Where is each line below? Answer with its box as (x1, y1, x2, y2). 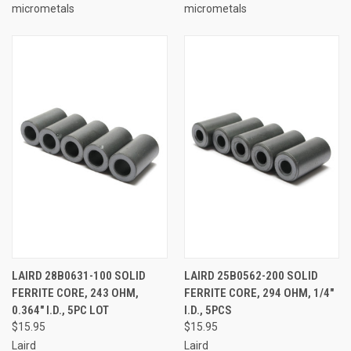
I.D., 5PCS (183, 303, 232, 318)
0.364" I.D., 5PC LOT (12, 303, 109, 318)
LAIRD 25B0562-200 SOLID (183, 269, 318, 284)
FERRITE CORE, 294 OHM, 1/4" (183, 286, 334, 301)
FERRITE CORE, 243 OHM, (12, 286, 139, 301)
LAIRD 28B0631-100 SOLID (12, 269, 146, 284)
